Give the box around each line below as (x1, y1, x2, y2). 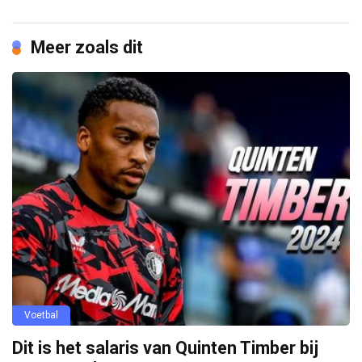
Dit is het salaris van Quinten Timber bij (12, 337, 318, 358)
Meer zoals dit (31, 37, 143, 57)
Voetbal (24, 309, 58, 321)
